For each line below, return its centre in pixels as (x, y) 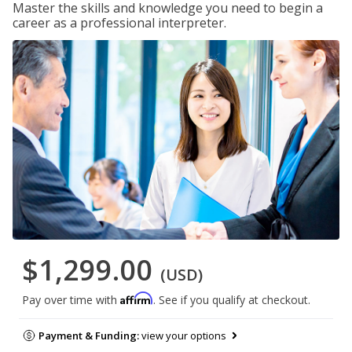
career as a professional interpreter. (119, 23)
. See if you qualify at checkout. (232, 300)
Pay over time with (71, 300)
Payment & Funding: (90, 336)
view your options (183, 336)
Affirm (137, 299)
